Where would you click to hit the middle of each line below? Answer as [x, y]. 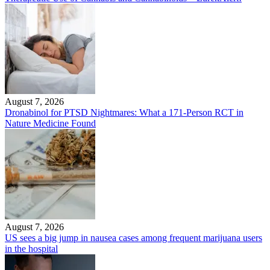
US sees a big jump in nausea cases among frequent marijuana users [133, 238]
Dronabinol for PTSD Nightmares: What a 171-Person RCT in [124, 112]
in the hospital [31, 249]
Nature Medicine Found [50, 123]
